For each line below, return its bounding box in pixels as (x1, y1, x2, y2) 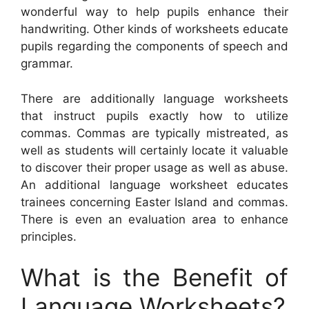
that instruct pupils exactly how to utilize (21, 108, 288, 123)
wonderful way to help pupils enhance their (21, 5, 288, 19)
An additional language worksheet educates (21, 177, 288, 192)
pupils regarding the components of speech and (21, 39, 288, 54)
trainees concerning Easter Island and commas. (21, 195, 288, 209)
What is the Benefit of (21, 263, 288, 292)
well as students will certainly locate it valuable (21, 143, 288, 157)
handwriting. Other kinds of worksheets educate (21, 22, 288, 37)
